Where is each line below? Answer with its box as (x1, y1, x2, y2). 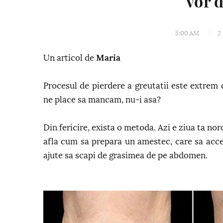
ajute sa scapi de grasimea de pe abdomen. (43, 151, 208, 160)
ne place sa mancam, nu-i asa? (43, 96, 161, 104)
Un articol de (43, 54, 96, 62)
